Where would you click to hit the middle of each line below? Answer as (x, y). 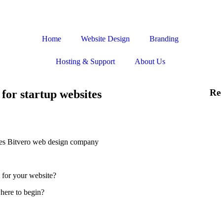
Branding (164, 39)
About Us (150, 61)
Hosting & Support (85, 61)
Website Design (106, 39)
